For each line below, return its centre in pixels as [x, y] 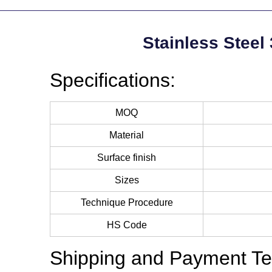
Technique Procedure [127, 202]
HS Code [127, 225]
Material [127, 135]
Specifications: [113, 80]
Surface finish [127, 157]
